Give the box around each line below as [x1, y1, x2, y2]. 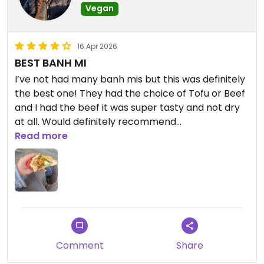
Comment [55, 239, 104, 253]
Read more [15, 129, 68, 143]
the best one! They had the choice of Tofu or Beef [15, 87, 245, 101]
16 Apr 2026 [77, 41, 117, 52]
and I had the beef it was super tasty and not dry [15, 101, 240, 115]
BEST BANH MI [15, 55, 87, 71]
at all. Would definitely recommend [15, 115, 176, 129]
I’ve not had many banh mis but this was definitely [15, 72, 245, 87]
